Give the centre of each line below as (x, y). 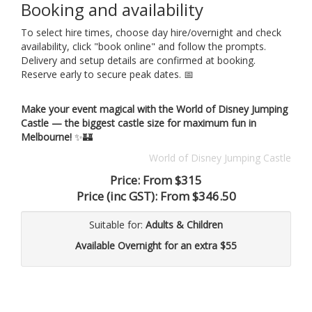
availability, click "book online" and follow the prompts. (143, 47)
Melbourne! (46, 137)
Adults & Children (184, 225)
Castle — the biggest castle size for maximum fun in (139, 123)
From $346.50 (198, 196)
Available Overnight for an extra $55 (156, 246)
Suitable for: (117, 225)
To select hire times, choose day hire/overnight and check (151, 33)
